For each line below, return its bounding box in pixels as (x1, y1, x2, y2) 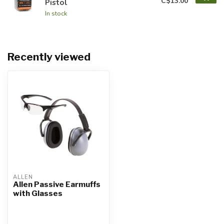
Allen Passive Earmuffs (13, 179, 100, 189)
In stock (45, 9, 67, 17)
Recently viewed (7, 50, 90, 63)
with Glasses (13, 188, 62, 198)
